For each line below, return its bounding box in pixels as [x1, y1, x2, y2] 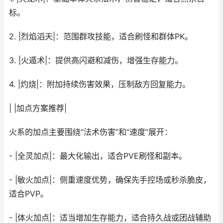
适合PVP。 [9, 189, 48, 199]
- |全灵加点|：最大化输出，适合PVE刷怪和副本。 [9, 151, 187, 161]
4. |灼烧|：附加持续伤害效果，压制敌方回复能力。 [9, 80, 190, 89]
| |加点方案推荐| [9, 104, 67, 113]
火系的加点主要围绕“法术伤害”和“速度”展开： [9, 127, 172, 137]
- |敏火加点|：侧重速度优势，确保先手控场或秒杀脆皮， [9, 175, 211, 185]
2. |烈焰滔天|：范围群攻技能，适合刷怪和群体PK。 [9, 32, 193, 41]
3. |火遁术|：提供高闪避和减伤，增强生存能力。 [9, 56, 183, 65]
